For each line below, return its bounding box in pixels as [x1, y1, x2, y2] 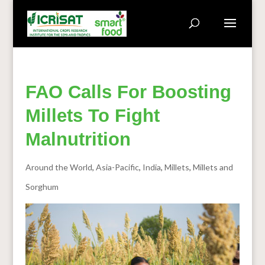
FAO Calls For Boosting [25, 82, 231, 102]
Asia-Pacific [95, 162, 139, 172]
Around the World [25, 162, 92, 172]
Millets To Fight [25, 105, 160, 126]
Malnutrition [25, 129, 131, 150]
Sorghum [25, 182, 59, 192]
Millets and [192, 162, 233, 172]
